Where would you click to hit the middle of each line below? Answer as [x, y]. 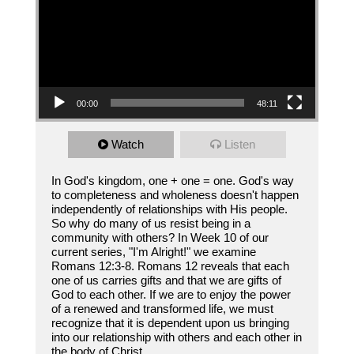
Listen [240, 145]
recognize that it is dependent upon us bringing [170, 323]
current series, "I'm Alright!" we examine [153, 252]
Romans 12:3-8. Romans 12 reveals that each [170, 266]
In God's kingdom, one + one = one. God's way [172, 181]
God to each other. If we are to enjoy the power [171, 295]
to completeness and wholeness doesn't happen [175, 195]
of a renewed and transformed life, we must [162, 309]
